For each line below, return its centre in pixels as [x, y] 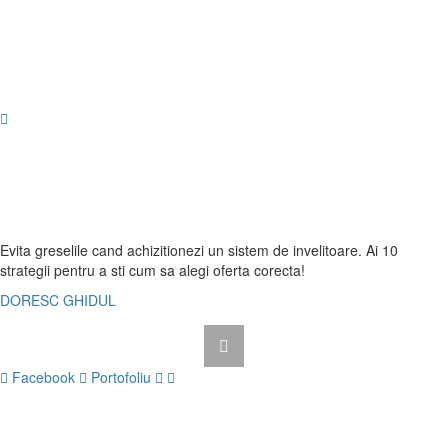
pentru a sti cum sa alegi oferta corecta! [177, 270]
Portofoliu [121, 377]
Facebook [43, 377]
